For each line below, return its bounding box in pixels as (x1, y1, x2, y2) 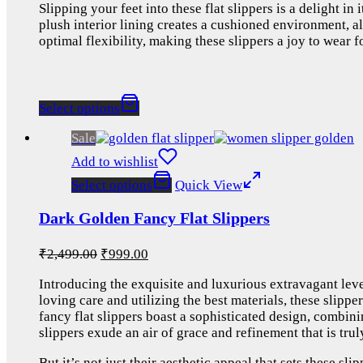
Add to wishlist (71, 153, 158, 169)
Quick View (175, 177, 242, 193)
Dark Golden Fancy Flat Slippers (39, 209, 270, 228)
